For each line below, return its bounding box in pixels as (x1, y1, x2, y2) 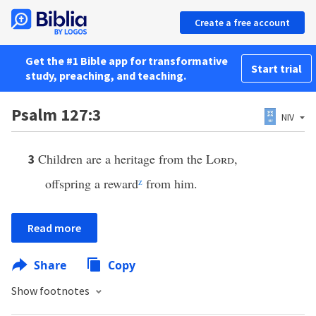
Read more (28, 221, 81, 235)
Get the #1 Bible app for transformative (25, 54, 228, 68)
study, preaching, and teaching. (25, 68, 186, 83)
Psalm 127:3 (11, 104, 102, 126)
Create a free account (195, 16, 290, 29)
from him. (142, 175, 197, 192)
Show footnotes (11, 284, 92, 298)
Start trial (251, 61, 302, 75)
